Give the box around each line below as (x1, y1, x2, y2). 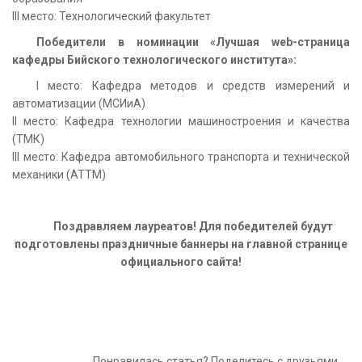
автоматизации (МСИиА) (12, 96, 145, 110)
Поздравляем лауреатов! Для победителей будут (53, 219, 333, 233)
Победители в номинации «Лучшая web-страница (36, 35, 350, 48)
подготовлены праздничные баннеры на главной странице (15, 237, 347, 250)
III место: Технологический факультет (12, 9, 211, 23)
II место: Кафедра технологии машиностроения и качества (12, 114, 350, 128)
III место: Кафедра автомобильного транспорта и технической (12, 149, 350, 163)
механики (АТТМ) (12, 167, 106, 181)
